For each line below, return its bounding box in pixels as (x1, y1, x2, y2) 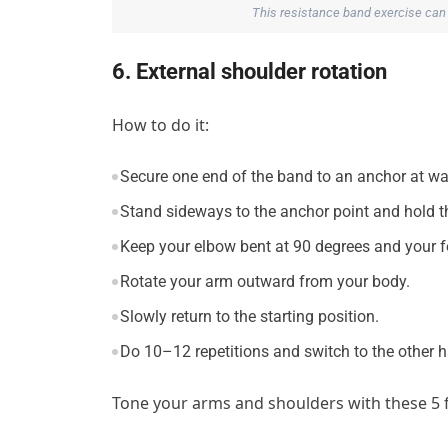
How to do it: (112, 113, 209, 136)
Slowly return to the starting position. (119, 306, 379, 326)
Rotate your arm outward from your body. (119, 271, 410, 291)
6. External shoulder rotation (112, 58, 387, 84)
